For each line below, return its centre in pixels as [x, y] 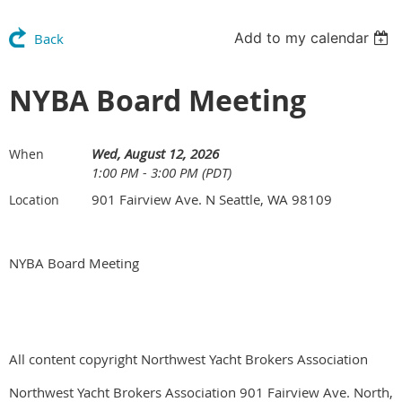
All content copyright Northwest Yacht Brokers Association [188, 359]
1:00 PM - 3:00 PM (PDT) [162, 172]
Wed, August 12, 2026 [155, 153]
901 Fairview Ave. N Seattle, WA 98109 [212, 199]
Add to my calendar [302, 38]
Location [34, 200]
